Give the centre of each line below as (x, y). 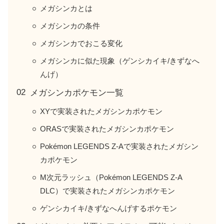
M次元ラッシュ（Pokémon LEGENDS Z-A (111, 177)
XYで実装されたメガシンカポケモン (101, 111)
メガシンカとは (66, 8)
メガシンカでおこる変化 (81, 43)
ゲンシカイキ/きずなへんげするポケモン (108, 208)
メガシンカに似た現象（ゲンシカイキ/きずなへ (120, 61)
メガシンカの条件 (70, 26)
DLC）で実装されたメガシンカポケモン (107, 191)
